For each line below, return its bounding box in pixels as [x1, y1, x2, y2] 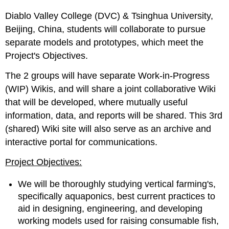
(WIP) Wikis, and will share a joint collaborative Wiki [5, 84, 216, 95]
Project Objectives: [5, 156, 82, 167]
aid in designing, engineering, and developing [18, 203, 203, 214]
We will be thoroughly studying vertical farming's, [18, 179, 216, 190]
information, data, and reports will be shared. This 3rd [5, 110, 223, 121]
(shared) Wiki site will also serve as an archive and [5, 124, 212, 134]
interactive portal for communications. [5, 137, 158, 148]
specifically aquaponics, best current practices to [18, 191, 216, 202]
